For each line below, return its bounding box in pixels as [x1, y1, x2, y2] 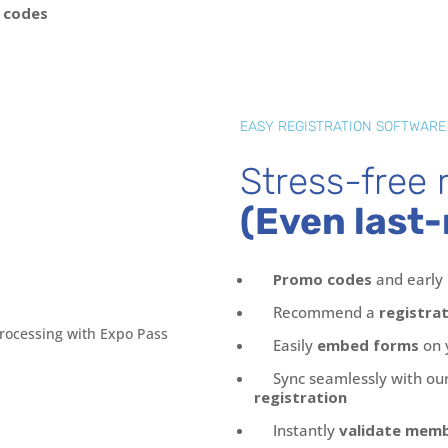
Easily [273, 334, 318, 355]
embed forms [317, 334, 420, 355]
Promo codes [273, 268, 373, 289]
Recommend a [273, 301, 380, 322]
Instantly [273, 419, 340, 440]
